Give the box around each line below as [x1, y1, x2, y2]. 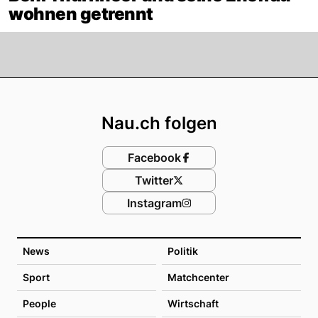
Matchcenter [168, 270, 229, 283]
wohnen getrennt [9, 3, 153, 24]
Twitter [135, 172, 173, 187]
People [23, 297, 56, 309]
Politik [168, 244, 198, 257]
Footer [158, 77, 229, 105]
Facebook [127, 150, 181, 165]
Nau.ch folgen [101, 112, 217, 133]
